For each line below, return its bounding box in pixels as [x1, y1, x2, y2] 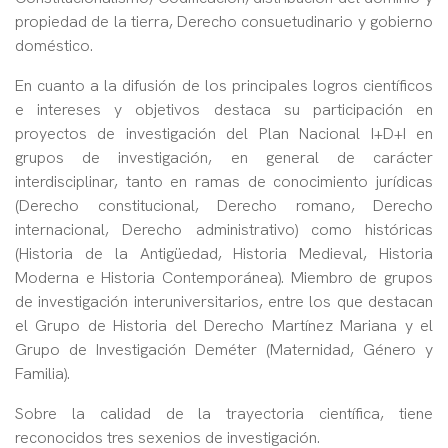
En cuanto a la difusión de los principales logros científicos [15, 75, 433, 97]
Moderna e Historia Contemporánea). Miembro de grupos [15, 267, 433, 289]
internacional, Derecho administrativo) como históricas [15, 219, 433, 241]
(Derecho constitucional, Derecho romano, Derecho [15, 195, 433, 217]
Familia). [15, 363, 74, 385]
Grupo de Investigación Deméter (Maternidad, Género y [15, 339, 433, 361]
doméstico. [15, 35, 97, 57]
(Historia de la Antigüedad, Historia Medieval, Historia [15, 243, 433, 265]
